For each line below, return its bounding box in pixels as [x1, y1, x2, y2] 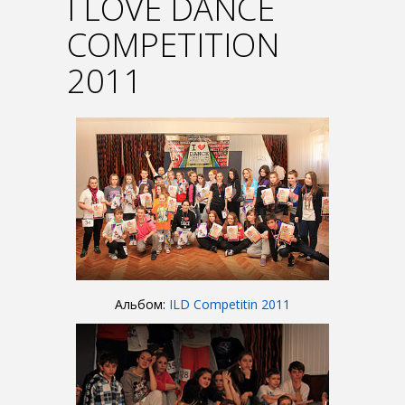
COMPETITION [67, 23, 279, 67]
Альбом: [115, 296, 169, 313]
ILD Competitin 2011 [169, 296, 290, 313]
